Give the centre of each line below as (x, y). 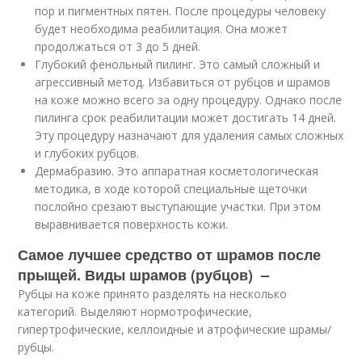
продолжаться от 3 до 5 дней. (118, 46)
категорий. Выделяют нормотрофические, (135, 311)
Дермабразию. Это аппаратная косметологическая (177, 170)
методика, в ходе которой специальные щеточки (171, 188)
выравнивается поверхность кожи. (132, 224)
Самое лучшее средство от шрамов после (170, 254)
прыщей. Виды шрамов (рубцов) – (144, 274)
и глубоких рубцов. (87, 153)
